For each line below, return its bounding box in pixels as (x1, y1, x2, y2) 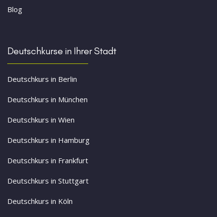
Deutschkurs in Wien (7, 115, 75, 125)
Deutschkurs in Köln (7, 196, 73, 206)
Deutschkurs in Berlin (7, 74, 77, 84)
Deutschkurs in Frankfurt (7, 155, 88, 166)
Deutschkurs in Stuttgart (7, 176, 89, 186)
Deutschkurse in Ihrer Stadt (7, 45, 116, 57)
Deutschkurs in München (7, 94, 88, 105)
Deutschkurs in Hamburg (7, 135, 90, 145)
